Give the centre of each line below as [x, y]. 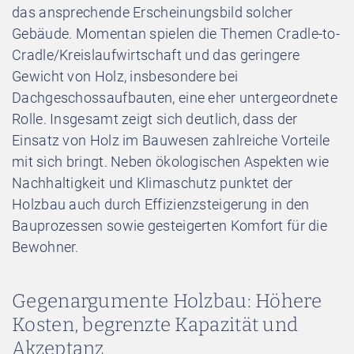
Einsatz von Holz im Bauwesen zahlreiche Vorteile [171, 140]
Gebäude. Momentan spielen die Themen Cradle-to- [176, 33]
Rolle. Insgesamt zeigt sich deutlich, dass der [155, 119]
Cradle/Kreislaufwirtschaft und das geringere [156, 55]
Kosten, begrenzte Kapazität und [155, 324]
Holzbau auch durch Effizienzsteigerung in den [161, 204]
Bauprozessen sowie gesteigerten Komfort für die [170, 225]
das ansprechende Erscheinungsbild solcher [153, 12]
